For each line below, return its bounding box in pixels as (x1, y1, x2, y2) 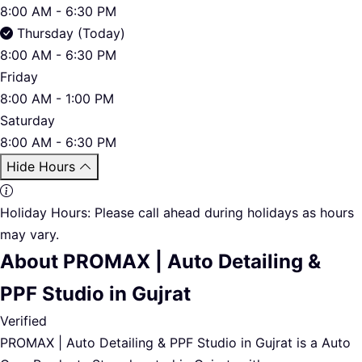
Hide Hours (6, 158, 75, 175)
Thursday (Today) (17, 24, 125, 41)
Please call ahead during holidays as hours (90, 204, 354, 221)
